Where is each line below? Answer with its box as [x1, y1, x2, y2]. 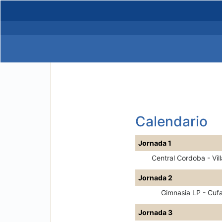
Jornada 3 [138, 208, 172, 217]
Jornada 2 [138, 173, 172, 182]
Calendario [135, 113, 208, 130]
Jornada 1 [138, 139, 171, 147]
